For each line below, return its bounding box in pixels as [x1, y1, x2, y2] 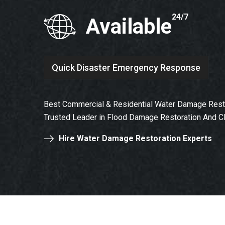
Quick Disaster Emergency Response [52, 62, 200, 73]
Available [86, 14, 172, 39]
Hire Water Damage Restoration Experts [59, 134, 212, 143]
